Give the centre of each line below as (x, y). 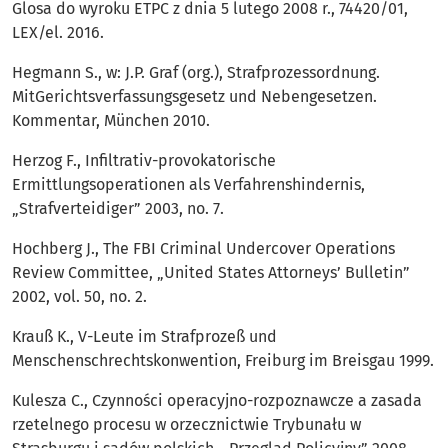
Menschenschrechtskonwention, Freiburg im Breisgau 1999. (223, 361)
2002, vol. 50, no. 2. (79, 297)
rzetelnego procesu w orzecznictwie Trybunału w (186, 425)
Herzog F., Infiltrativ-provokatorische (144, 161)
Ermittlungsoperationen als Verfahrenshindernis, (188, 185)
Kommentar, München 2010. (111, 121)
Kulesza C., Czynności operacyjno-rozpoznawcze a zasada (217, 401)
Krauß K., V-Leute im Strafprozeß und (144, 337)
